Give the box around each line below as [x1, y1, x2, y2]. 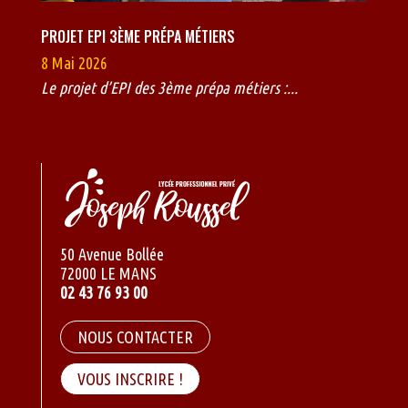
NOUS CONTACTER [76, 328, 193, 347]
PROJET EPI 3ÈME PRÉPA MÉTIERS [40, 25, 235, 48]
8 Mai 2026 [40, 54, 107, 73]
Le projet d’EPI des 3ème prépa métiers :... [40, 78, 298, 97]
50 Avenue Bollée [59, 245, 164, 264]
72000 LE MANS [59, 264, 157, 283]
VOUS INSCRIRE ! [76, 370, 183, 389]
